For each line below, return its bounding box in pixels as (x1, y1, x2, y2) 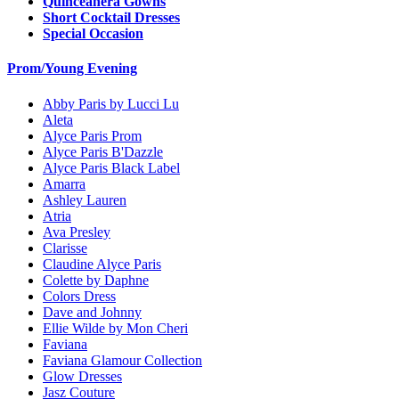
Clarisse (43, 240, 87, 256)
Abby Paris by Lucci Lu (43, 95, 179, 111)
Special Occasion (43, 26, 143, 42)
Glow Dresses (43, 368, 122, 384)
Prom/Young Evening (7, 61, 137, 77)
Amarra (43, 175, 85, 191)
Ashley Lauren (43, 191, 126, 208)
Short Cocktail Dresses (43, 10, 180, 26)
